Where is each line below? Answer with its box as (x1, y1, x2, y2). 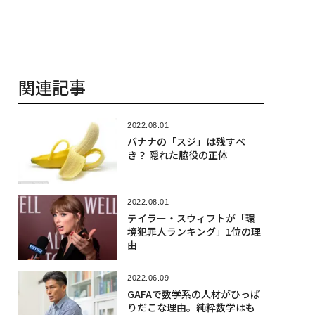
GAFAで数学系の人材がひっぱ (127, 287, 260, 302)
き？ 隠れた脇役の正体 (127, 148, 228, 162)
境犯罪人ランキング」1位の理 (127, 224, 261, 238)
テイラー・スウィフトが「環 (127, 210, 255, 225)
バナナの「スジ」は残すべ (127, 134, 245, 149)
